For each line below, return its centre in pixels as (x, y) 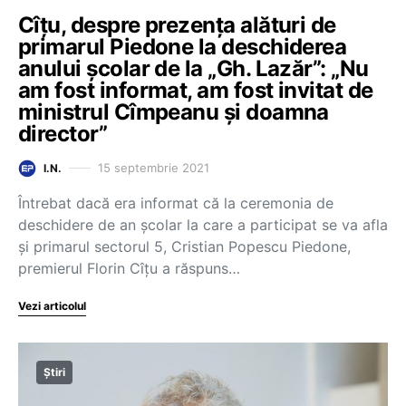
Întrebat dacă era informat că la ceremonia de (176, 203)
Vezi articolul (52, 305)
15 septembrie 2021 (154, 168)
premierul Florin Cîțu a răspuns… (129, 268)
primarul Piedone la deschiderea (183, 46)
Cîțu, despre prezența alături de (177, 24)
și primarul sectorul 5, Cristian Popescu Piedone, (184, 246)
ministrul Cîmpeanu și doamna (174, 111)
